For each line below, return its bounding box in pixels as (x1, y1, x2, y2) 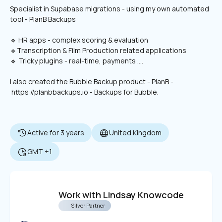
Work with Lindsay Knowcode (58, 188, 184, 201)
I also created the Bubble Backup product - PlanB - (10, 77, 173, 86)
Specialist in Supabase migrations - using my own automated (10, 4, 209, 13)
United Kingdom (109, 128, 162, 137)
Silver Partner (71, 201, 105, 209)
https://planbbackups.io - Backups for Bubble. (10, 87, 159, 97)
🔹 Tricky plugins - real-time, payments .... (10, 56, 145, 65)
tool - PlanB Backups (10, 14, 76, 24)
